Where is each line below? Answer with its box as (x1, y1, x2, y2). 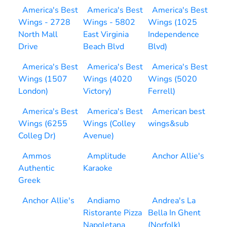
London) (18, 86, 48, 97)
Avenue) (83, 130, 114, 141)
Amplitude (87, 150, 126, 162)
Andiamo (87, 195, 120, 206)
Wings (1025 (148, 17, 197, 28)
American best (152, 106, 205, 117)
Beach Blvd (83, 41, 124, 52)
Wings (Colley (83, 118, 135, 129)
